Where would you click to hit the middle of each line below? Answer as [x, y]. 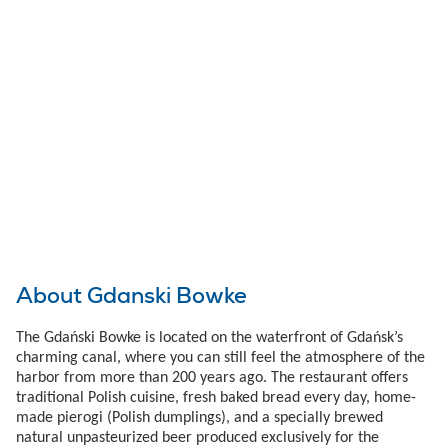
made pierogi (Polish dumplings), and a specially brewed [199, 417]
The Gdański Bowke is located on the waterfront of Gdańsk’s [209, 337]
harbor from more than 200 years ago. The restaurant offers [212, 377]
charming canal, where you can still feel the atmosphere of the [220, 357]
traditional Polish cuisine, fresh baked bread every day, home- [216, 397]
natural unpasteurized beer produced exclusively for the [197, 437]
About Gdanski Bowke [131, 295]
